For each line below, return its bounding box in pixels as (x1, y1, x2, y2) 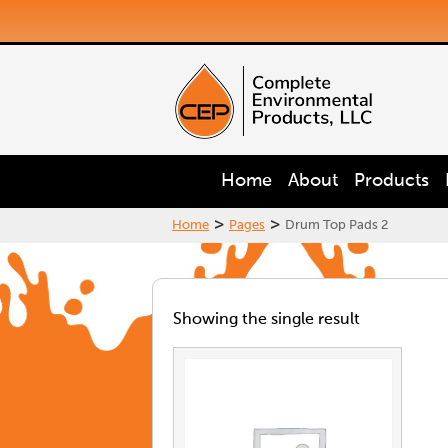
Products (354, 172, 429, 190)
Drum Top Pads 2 (285, 219, 388, 232)
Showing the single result (173, 312, 360, 328)
